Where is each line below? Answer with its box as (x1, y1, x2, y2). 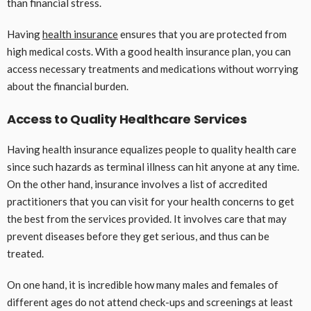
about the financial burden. (7, 80, 128, 93)
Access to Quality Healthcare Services (7, 110, 247, 128)
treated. (7, 247, 44, 260)
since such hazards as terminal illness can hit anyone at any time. (7, 160, 299, 174)
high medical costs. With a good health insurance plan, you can (7, 45, 291, 58)
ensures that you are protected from (118, 28, 287, 41)
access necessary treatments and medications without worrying (7, 62, 299, 76)
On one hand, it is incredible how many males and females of (7, 278, 278, 292)
